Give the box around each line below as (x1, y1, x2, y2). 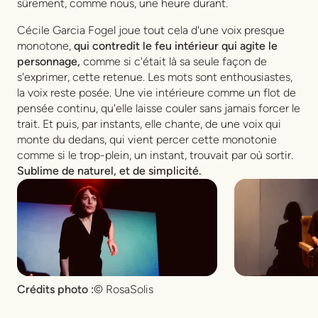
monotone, (17, 39, 74, 53)
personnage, (17, 55, 80, 69)
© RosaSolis (94, 282, 153, 296)
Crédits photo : (17, 282, 94, 296)
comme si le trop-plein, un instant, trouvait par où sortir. (17, 148, 293, 163)
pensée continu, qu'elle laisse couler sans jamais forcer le (17, 102, 300, 116)
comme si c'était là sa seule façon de (80, 55, 267, 69)
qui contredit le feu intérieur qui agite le (74, 39, 278, 53)
